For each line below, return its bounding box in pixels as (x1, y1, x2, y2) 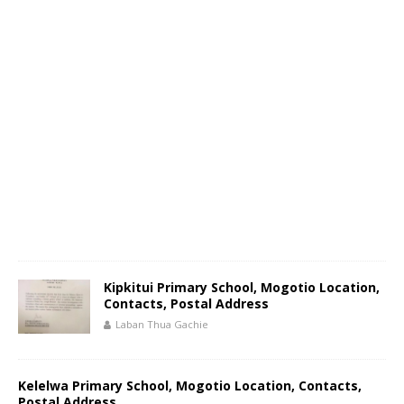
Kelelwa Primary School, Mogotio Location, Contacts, (18, 377, 362, 394)
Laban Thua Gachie (115, 317, 208, 331)
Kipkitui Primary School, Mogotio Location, (104, 279, 380, 296)
